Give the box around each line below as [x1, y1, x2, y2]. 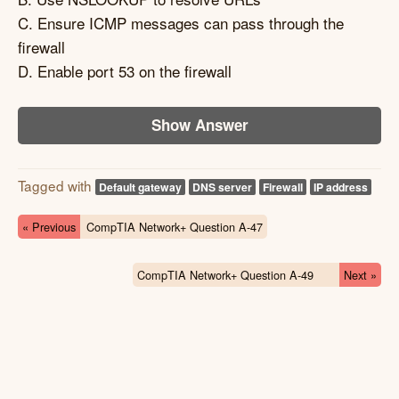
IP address [313, 179, 368, 195]
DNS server [192, 179, 252, 195]
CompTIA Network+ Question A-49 [136, 265, 313, 283]
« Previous [22, 217, 76, 235]
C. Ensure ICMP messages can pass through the [18, 11, 344, 34]
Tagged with [18, 175, 95, 195]
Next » [344, 265, 377, 283]
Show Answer [151, 114, 248, 136]
